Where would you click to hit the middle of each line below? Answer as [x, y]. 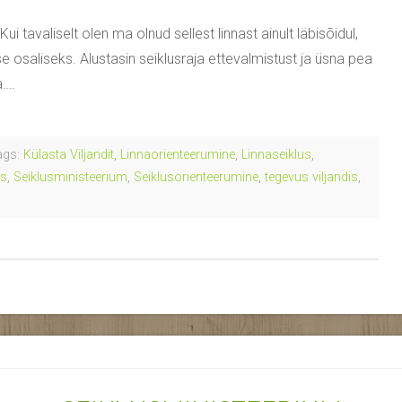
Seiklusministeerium [70, 177]
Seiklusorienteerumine [196, 177]
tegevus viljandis [311, 177]
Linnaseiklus [276, 155]
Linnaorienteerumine [178, 155]
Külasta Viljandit [69, 155]
